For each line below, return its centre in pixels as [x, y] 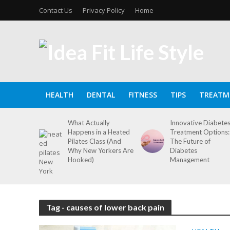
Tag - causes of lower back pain [105, 207]
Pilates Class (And [95, 141]
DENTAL [101, 95]
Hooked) [81, 160]
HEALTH [59, 95]
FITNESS [142, 95]
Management [190, 160]
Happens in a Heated [99, 132]
